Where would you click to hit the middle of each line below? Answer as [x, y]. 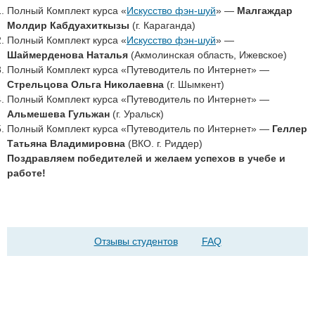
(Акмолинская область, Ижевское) [207, 55]
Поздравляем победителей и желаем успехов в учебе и [146, 158]
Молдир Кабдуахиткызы [68, 25]
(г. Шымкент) [194, 84]
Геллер [290, 129]
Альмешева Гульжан [58, 114]
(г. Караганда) [162, 25]
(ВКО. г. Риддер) [164, 143]
